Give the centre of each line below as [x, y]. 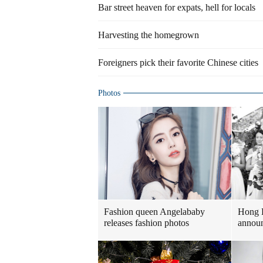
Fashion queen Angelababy [154, 212]
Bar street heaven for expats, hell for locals [177, 7]
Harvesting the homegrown [149, 35]
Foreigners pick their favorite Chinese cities [178, 63]
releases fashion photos [146, 223]
